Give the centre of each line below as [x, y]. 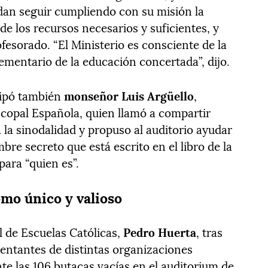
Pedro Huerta [160, 232]
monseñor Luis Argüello [129, 95]
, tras [210, 232]
